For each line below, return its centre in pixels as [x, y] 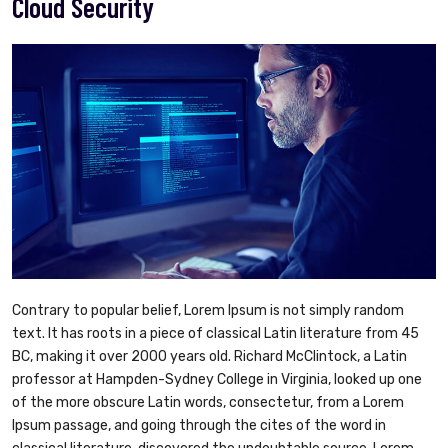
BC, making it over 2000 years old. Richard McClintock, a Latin [209, 356]
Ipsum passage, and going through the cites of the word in [199, 425]
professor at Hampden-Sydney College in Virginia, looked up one [217, 379]
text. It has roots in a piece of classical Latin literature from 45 [215, 333]
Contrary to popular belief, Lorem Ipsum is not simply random [208, 310]
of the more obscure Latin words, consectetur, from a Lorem [208, 402]
